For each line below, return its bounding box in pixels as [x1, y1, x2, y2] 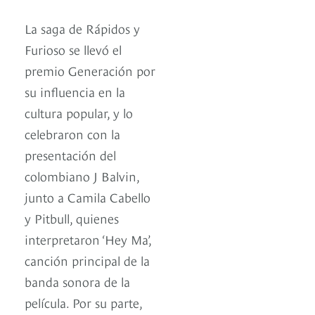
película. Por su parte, [25, 293, 142, 311]
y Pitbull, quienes [25, 209, 119, 227]
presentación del [25, 146, 116, 164]
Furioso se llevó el [25, 40, 122, 58]
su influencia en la [25, 82, 125, 101]
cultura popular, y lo [25, 103, 133, 122]
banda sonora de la [25, 272, 130, 290]
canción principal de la [25, 251, 150, 269]
